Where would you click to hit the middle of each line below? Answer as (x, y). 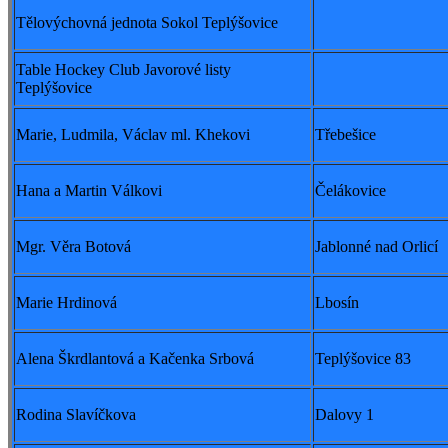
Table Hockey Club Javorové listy (123, 70)
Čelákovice (350, 191)
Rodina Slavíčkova (76, 415)
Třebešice (345, 135)
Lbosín (337, 303)
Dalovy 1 (344, 415)
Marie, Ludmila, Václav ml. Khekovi (133, 135)
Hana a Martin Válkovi (89, 191)
